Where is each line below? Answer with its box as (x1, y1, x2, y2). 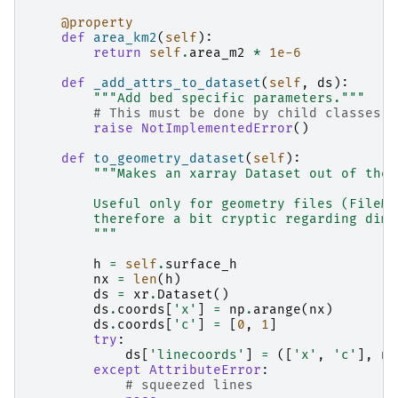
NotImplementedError (141, 120, 293, 136)
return (93, 44, 141, 60)
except (93, 362, 141, 378)
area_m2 (189, 44, 245, 60)
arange (253, 301, 301, 317)
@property (61, 14, 133, 30)
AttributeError (149, 362, 261, 378)
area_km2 (93, 29, 157, 45)
